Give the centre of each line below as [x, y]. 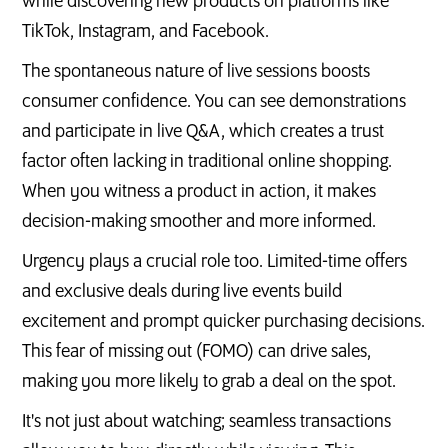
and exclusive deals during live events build [182, 291]
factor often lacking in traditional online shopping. [207, 161]
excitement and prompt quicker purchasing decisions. [224, 321]
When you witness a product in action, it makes [199, 191]
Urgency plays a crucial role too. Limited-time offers [215, 261]
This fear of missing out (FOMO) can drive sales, [197, 351]
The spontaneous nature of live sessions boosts [196, 71]
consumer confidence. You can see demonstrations [214, 101]
